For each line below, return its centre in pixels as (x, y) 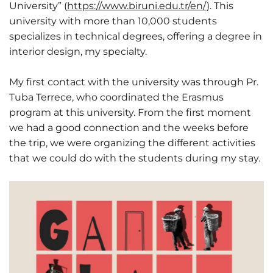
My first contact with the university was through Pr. (134, 82)
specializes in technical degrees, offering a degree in (136, 37)
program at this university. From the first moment (130, 113)
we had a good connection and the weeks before (129, 128)
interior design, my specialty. (79, 52)
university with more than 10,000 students (113, 21)
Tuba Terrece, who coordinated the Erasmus (116, 97)
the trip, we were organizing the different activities (132, 143)
